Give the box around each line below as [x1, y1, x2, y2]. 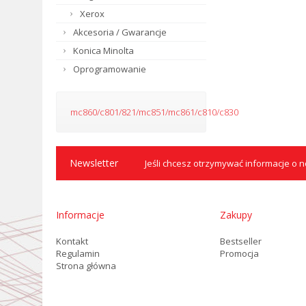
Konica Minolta [73, 44, 134, 57]
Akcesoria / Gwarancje [73, 26, 167, 38]
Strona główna [56, 260, 116, 272]
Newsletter [70, 156, 118, 169]
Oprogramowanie [73, 63, 146, 75]
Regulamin [56, 247, 100, 260]
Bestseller [220, 235, 262, 247]
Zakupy [220, 208, 252, 221]
